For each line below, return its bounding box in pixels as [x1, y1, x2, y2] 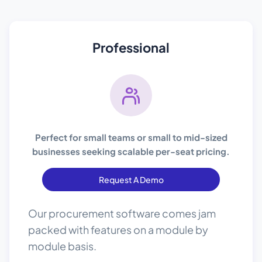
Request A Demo [98, 174, 164, 185]
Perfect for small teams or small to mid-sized [35, 132, 227, 143]
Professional [92, 39, 170, 56]
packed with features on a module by [28, 223, 208, 236]
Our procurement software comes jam [28, 206, 216, 220]
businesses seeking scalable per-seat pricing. [32, 146, 230, 157]
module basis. [28, 239, 96, 253]
